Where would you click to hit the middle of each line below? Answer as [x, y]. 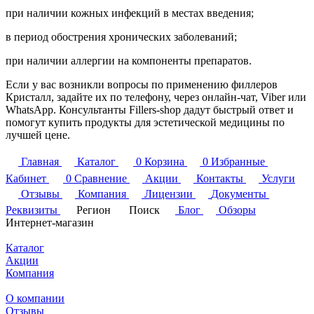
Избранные [238, 162]
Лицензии [169, 194]
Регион [94, 210]
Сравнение [101, 179]
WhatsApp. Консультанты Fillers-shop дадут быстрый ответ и [150, 110]
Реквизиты [32, 210]
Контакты [220, 179]
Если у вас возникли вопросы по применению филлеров [142, 85]
